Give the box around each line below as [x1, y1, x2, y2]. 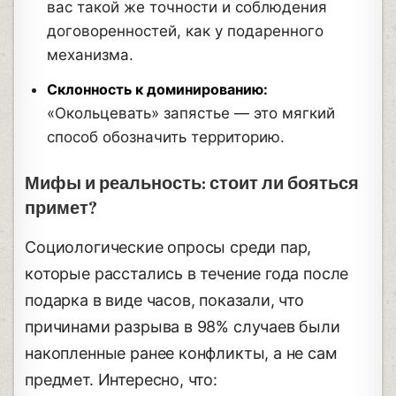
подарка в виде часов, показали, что [25, 290, 304, 309]
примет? [25, 196, 98, 220]
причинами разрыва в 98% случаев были [25, 316, 340, 336]
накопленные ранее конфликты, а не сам [25, 343, 338, 362]
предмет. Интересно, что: [25, 369, 217, 389]
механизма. [47, 45, 134, 64]
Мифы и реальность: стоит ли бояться [25, 171, 360, 195]
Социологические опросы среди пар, [25, 237, 312, 256]
